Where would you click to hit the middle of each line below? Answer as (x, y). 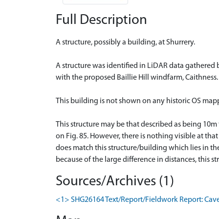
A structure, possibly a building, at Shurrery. (125, 42)
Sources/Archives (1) (115, 181)
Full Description (101, 20)
